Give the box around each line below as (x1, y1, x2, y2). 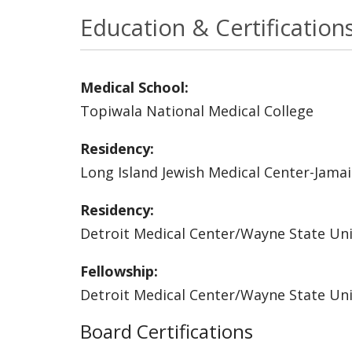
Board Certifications (80, 317, 253, 344)
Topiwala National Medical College (80, 101, 313, 120)
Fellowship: (80, 261, 158, 280)
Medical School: (80, 77, 189, 97)
